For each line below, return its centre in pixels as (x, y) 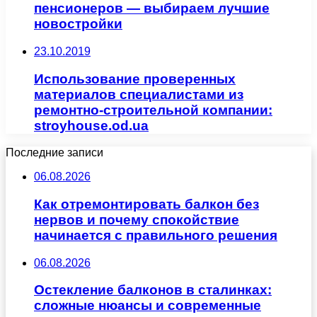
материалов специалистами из (139, 94)
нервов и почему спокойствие (137, 219)
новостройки (78, 24)
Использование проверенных (135, 79)
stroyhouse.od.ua (91, 125)
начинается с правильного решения (156, 235)
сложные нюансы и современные (148, 306)
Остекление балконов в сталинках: (153, 290)
